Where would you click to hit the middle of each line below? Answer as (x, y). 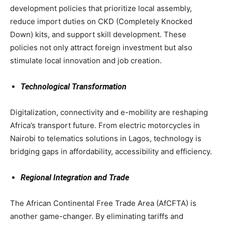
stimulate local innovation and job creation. (86, 61)
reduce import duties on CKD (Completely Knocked (101, 22)
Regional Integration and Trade (75, 178)
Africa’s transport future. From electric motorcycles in (105, 126)
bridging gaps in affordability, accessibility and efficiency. (111, 152)
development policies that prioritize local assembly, (101, 9)
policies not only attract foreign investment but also (101, 48)
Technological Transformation (74, 87)
